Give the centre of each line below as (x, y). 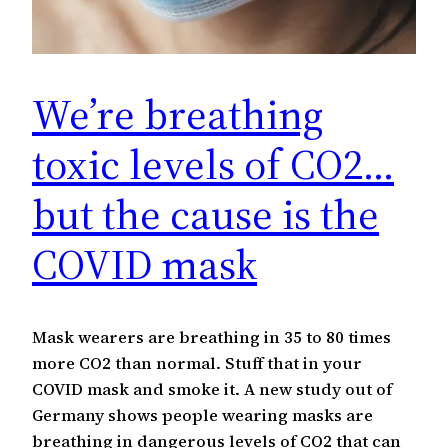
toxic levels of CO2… (213, 163)
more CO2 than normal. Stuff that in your (197, 362)
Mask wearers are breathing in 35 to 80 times (211, 336)
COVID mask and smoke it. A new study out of (212, 388)
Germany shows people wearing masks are (202, 414)
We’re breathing (177, 113)
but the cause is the (205, 213)
